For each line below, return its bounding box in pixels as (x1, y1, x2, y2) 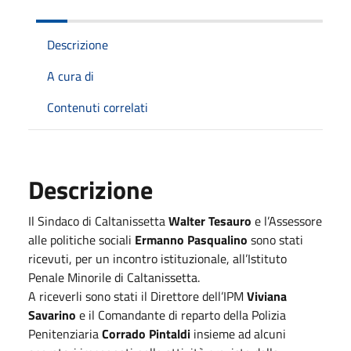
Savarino (28, 305, 79, 324)
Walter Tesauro (165, 211, 255, 230)
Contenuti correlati (47, 97, 148, 117)
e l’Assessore (255, 211, 322, 230)
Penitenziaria (28, 324, 102, 343)
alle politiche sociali (28, 230, 135, 249)
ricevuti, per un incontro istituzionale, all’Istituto (28, 248, 287, 268)
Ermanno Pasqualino (135, 230, 248, 249)
